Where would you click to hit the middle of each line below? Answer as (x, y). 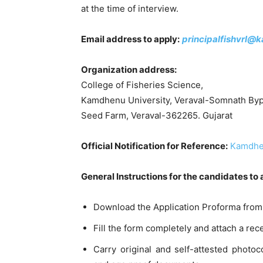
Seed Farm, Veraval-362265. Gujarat (157, 115)
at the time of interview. (130, 8)
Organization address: (129, 69)
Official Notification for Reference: (154, 146)
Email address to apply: (130, 39)
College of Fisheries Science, (142, 85)
